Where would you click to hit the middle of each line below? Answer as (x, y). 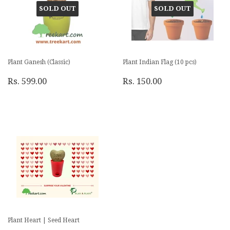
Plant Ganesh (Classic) (39, 62)
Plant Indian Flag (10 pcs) (160, 62)
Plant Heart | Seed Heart (44, 220)
